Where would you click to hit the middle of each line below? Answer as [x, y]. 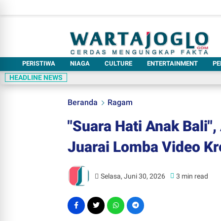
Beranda [83, 102]
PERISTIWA [39, 63]
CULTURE [118, 63]
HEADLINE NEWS [36, 77]
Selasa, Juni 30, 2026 [133, 176]
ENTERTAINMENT [172, 63]
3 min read [192, 176]
